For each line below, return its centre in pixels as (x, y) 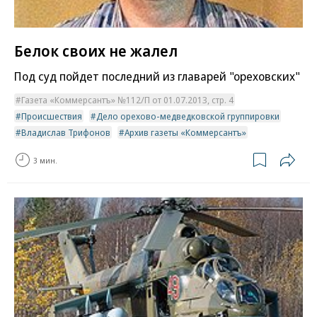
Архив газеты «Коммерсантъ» (185, 133)
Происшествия (52, 116)
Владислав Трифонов (66, 133)
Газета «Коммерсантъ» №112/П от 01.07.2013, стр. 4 (127, 100)
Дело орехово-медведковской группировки (188, 116)
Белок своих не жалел (96, 51)
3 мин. (45, 160)
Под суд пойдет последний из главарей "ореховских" (157, 76)
